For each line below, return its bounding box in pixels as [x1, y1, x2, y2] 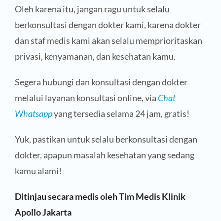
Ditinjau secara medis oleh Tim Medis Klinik [14, 191, 185, 202]
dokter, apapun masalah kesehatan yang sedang [14, 149, 194, 161]
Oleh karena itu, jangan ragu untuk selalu [14, 3, 170, 15]
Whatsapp [14, 108, 52, 119]
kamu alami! [14, 165, 62, 177]
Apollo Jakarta [14, 207, 72, 218]
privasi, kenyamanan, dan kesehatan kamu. [14, 51, 176, 62]
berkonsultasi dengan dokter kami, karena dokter [14, 19, 201, 31]
